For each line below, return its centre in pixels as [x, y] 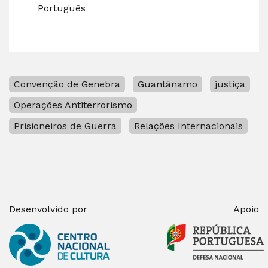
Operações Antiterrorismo [73, 105]
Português [62, 8]
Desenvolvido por [48, 209]
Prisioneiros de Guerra [65, 126]
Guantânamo [167, 84]
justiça [230, 84]
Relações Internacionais [188, 126]
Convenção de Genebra [67, 84]
